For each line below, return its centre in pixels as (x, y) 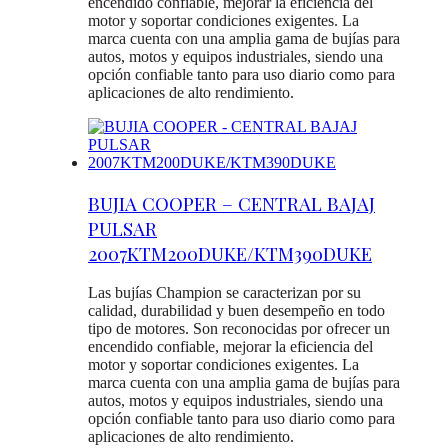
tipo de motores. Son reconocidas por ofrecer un (239, 329)
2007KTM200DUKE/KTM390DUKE (230, 253)
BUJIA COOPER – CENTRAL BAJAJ (231, 203)
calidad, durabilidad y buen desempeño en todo (236, 311)
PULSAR (122, 228)
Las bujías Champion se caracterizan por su (224, 293)
